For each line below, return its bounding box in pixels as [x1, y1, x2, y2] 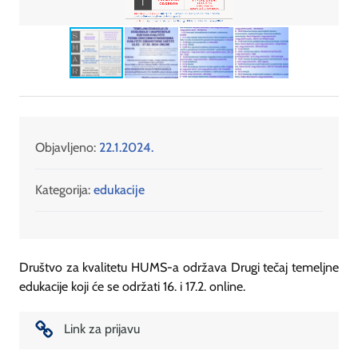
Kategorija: [35, 181, 90, 197]
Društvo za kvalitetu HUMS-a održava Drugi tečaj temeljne [19, 259, 339, 275]
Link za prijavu [63, 321, 140, 337]
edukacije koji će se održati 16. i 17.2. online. [19, 278, 245, 294]
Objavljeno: [35, 139, 99, 155]
